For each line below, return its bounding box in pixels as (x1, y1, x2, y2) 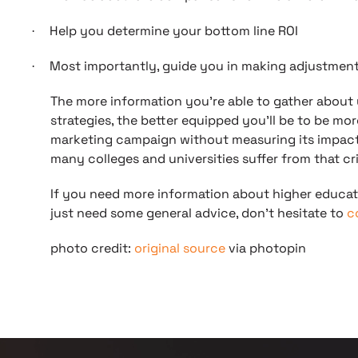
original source (133, 240, 229, 257)
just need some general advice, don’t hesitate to (50, 205, 347, 221)
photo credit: (50, 240, 134, 257)
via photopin (228, 240, 306, 257)
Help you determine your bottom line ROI (49, 22, 298, 39)
